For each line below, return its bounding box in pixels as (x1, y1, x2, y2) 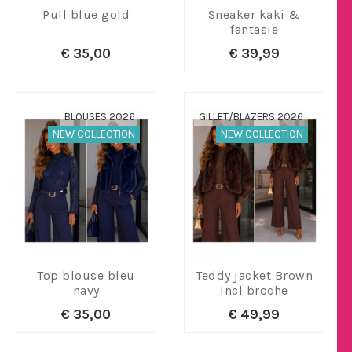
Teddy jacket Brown (196, 268, 313, 283)
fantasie (230, 22, 278, 37)
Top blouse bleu (37, 268, 135, 283)
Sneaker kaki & (207, 7, 301, 22)
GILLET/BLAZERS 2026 (199, 111, 303, 123)
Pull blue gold (42, 7, 130, 22)
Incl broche (220, 283, 288, 298)
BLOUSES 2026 (64, 111, 135, 123)
